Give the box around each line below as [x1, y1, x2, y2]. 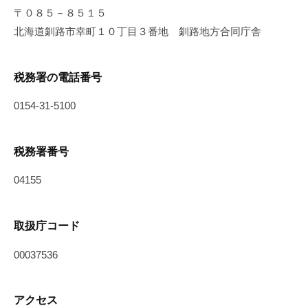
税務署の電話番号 [14, 70, 102, 83]
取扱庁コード [14, 219, 80, 232]
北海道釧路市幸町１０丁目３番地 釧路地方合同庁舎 [14, 25, 261, 38]
